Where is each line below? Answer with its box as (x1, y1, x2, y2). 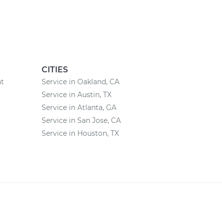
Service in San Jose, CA (41, 116, 121, 125)
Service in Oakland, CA (41, 77, 119, 86)
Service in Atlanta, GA (41, 103, 116, 112)
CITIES (41, 65, 68, 74)
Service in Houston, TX (41, 129, 119, 138)
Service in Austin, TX (41, 90, 111, 99)
